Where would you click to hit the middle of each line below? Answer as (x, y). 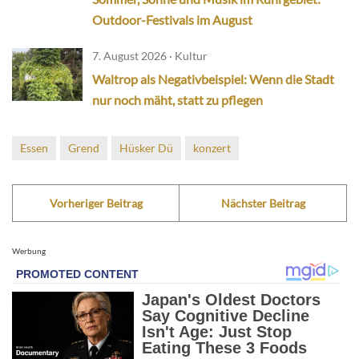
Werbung (29, 250)
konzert (212, 147)
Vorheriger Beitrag (96, 203)
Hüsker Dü (146, 147)
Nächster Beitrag (263, 203)
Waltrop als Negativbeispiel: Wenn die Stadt (213, 79)
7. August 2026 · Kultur (150, 55)
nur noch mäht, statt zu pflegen (177, 99)
